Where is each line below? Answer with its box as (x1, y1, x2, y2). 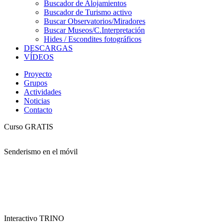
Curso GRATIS (4, 122, 53, 131)
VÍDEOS (24, 53, 54, 61)
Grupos (24, 79, 47, 87)
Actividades (24, 88, 61, 96)
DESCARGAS (24, 44, 73, 52)
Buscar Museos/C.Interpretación (44, 26, 145, 34)
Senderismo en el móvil (4, 147, 78, 156)
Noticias (24, 97, 50, 105)
